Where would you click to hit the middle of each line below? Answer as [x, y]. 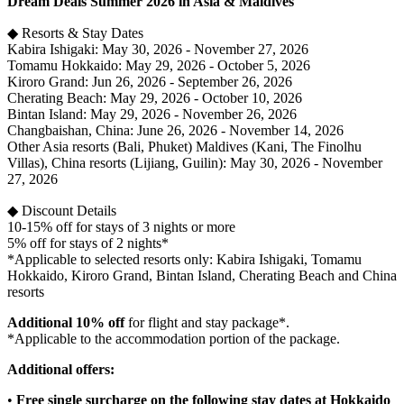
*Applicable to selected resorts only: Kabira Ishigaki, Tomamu [184, 260]
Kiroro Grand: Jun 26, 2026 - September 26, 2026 [150, 82]
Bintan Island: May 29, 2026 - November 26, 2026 [152, 115]
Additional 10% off [66, 323]
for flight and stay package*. [207, 323]
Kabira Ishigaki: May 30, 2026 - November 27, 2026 [158, 50]
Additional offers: [61, 370]
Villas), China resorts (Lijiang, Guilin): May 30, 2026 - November [195, 163]
